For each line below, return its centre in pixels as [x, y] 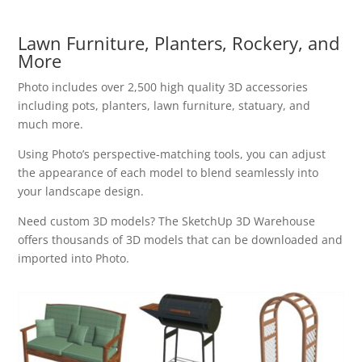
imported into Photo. [74, 259]
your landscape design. [81, 192]
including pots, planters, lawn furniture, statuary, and [164, 106]
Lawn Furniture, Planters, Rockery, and [179, 43]
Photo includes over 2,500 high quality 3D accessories [163, 87]
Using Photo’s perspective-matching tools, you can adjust [172, 154]
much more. [51, 124]
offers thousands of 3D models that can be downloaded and [181, 240]
